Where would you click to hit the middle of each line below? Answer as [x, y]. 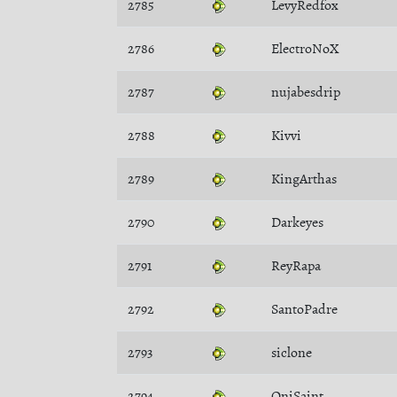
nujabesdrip [306, 92]
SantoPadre [304, 309]
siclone [292, 353]
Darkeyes [297, 222]
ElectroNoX [305, 49]
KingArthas [304, 179]
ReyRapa [296, 266]
